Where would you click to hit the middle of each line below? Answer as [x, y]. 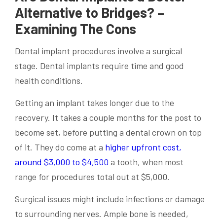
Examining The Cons [75, 29]
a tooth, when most [146, 162]
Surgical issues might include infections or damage [110, 199]
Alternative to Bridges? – [90, 13]
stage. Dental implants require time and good [99, 66]
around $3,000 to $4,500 [62, 162]
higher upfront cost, [143, 147]
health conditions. [49, 81]
